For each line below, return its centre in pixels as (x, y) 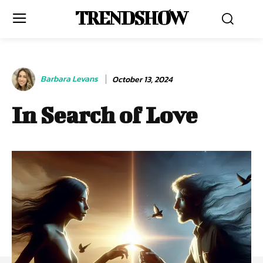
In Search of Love (104, 115)
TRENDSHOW (131, 17)
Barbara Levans (69, 79)
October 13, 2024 (142, 79)
